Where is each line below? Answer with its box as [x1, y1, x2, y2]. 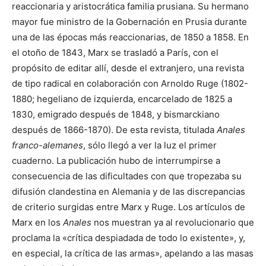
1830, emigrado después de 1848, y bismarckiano [12, 108, 220, 120]
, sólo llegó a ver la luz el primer [83, 139, 217, 151]
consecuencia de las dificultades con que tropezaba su [12, 170, 242, 182]
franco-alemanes [12, 139, 83, 151]
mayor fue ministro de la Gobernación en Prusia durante [12, 15, 247, 27]
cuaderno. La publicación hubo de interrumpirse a [12, 154, 220, 166]
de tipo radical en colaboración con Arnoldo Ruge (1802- [12, 77, 248, 89]
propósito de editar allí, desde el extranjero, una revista [12, 62, 244, 74]
